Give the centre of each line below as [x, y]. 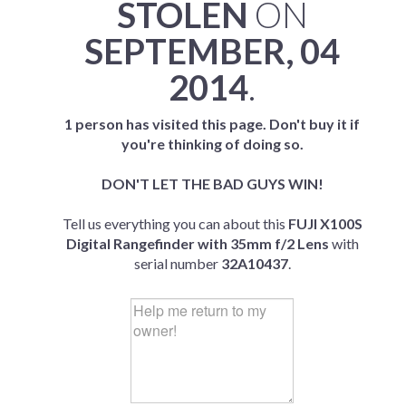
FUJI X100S [325, 223]
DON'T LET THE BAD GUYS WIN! [212, 184]
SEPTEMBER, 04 [212, 51]
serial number [177, 263]
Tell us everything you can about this [175, 223]
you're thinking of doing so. [212, 144]
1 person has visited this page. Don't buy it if [212, 124]
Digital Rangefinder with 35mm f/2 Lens [197, 243]
